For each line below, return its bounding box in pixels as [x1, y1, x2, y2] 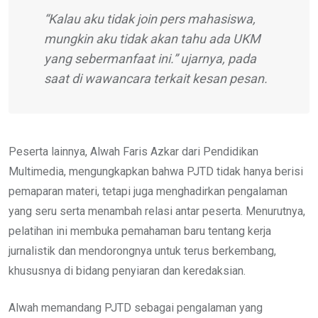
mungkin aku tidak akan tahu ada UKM [44, 31, 261, 46]
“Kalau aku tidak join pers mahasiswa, [44, 11, 256, 26]
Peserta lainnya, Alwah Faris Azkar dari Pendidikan [9, 144, 258, 158]
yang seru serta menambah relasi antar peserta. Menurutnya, [9, 204, 305, 218]
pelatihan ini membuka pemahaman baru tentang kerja [9, 224, 271, 238]
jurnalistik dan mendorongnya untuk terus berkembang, [9, 243, 276, 258]
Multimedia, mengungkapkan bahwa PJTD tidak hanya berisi [9, 164, 303, 178]
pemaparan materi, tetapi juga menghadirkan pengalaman [9, 184, 287, 198]
